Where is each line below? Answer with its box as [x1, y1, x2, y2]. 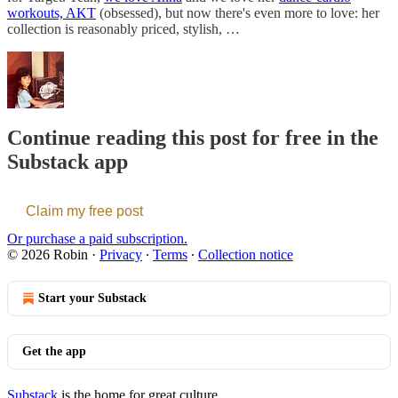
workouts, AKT [7, 4, 96, 20]
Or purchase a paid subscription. [7, 230, 187, 246]
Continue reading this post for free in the [7, 125, 378, 149]
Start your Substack [38, 291, 147, 305]
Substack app [7, 149, 128, 173]
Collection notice [198, 246, 293, 262]
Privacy [99, 246, 142, 262]
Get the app [22, 344, 86, 358]
